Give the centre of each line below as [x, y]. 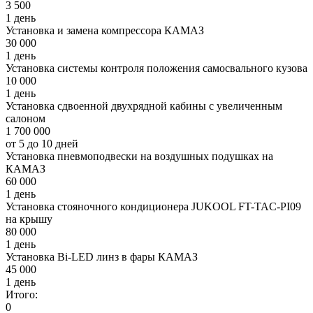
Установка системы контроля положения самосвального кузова [156, 68]
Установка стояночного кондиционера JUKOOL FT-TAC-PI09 [153, 207]
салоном [26, 119]
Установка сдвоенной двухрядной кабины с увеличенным [144, 106]
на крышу [29, 219]
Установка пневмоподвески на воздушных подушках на [139, 156]
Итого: [22, 295]
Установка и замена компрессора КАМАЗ [105, 31]
